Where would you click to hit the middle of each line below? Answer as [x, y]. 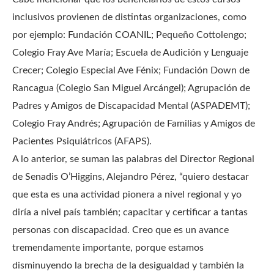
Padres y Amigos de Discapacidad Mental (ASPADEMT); [131, 106]
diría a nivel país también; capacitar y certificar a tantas [130, 212]
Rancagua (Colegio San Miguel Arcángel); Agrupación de [131, 88]
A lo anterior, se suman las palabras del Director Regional [133, 159]
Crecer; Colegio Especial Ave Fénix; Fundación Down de [131, 70]
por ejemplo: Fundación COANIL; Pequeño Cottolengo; [129, 35]
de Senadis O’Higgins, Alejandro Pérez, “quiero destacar [131, 177]
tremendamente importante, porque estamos [108, 248]
